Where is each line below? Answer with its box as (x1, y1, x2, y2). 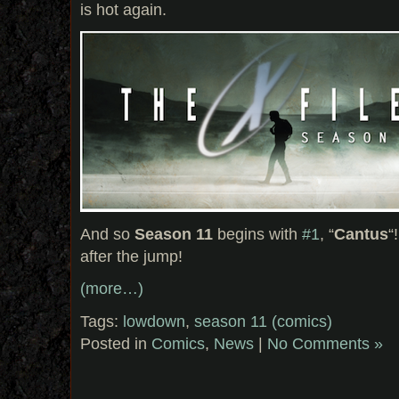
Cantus (334, 224, 388, 243)
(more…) (80, 279, 143, 298)
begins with (213, 224, 302, 243)
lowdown (123, 312, 185, 331)
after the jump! (80, 246, 183, 265)
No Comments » (267, 334, 383, 354)
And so (80, 224, 134, 243)
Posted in (80, 334, 151, 354)
